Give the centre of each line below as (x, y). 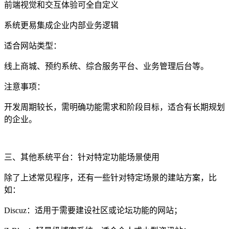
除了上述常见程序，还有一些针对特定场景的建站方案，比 (110, 177)
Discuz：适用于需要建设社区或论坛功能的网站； (93, 210)
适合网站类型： (33, 45)
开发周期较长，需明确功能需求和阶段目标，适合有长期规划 (114, 107)
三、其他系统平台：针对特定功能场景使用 (82, 157)
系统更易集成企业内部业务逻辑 (61, 25)
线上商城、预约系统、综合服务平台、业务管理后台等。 (106, 66)
